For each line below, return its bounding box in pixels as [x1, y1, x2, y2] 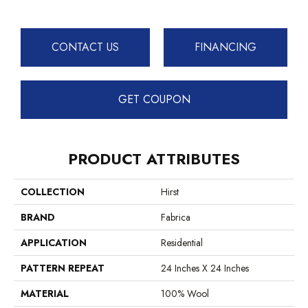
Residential [161, 235, 203, 250]
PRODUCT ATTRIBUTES [68, 147, 240, 170]
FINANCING [195, 39, 256, 56]
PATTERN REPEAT [21, 261, 104, 275]
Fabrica [161, 210, 190, 224]
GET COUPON [118, 91, 190, 108]
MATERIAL [21, 286, 69, 300]
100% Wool [161, 286, 209, 300]
